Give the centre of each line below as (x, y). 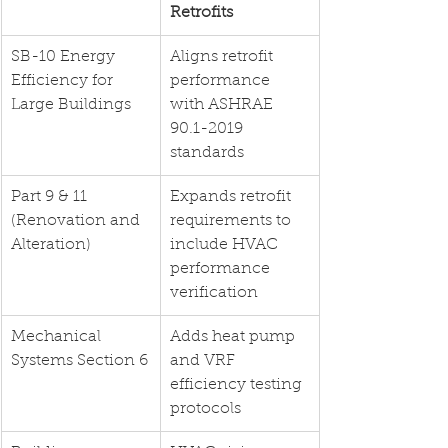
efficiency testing (238, 385)
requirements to (232, 221)
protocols (205, 409)
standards (207, 153)
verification (214, 293)
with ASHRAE (223, 105)
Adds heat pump (234, 337)
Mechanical (58, 337)
